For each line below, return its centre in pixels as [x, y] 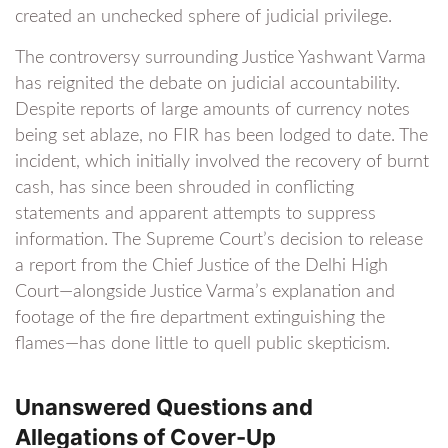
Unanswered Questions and [164, 407]
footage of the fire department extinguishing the [200, 318]
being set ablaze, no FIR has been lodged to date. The [221, 136]
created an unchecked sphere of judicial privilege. [203, 17]
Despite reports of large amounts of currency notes [212, 110]
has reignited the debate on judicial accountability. [207, 84]
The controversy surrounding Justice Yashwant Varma [220, 58]
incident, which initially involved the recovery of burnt [222, 162]
